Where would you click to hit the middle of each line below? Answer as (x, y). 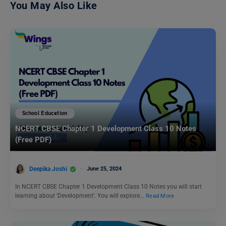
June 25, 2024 (104, 168)
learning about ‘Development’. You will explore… (80, 196)
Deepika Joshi (48, 169)
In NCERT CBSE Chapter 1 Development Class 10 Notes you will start (108, 187)
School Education (45, 114)
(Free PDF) (33, 140)
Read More (160, 196)
